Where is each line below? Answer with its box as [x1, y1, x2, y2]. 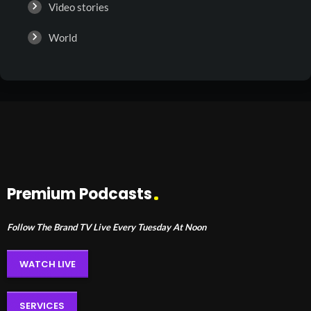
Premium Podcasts [7, 183, 152, 205]
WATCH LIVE [19, 257, 76, 271]
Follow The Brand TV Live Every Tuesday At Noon [7, 221, 206, 233]
